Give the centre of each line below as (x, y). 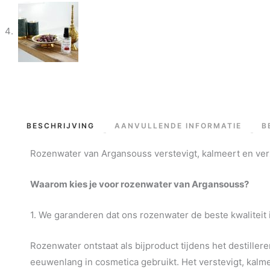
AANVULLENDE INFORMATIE (178, 125)
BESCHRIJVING (61, 125)
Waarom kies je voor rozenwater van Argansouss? (140, 184)
